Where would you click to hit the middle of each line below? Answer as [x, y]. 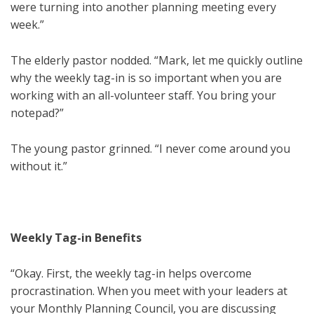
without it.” [39, 166]
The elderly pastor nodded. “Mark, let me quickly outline [157, 61]
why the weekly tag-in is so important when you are [146, 78]
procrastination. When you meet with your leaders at [149, 291]
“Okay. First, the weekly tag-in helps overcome [131, 274]
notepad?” [37, 113]
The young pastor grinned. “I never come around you [150, 149]
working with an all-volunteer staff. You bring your [143, 96]
